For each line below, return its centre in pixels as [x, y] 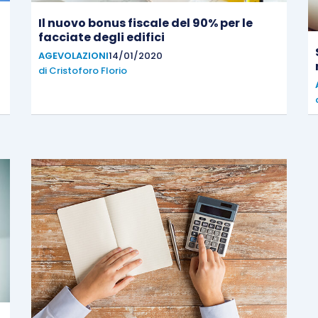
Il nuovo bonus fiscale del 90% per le [146, 23]
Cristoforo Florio [88, 70]
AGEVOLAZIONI [73, 55]
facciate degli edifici [102, 37]
